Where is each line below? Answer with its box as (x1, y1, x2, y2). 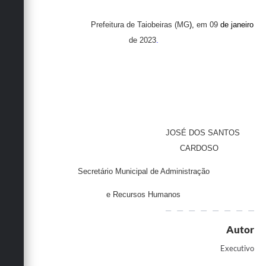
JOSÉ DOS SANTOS (166, 128, 240, 138)
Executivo (220, 243, 254, 254)
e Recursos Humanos (106, 190, 180, 199)
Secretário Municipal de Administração (77, 167, 210, 176)
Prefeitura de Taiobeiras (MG (90, 20, 189, 30)
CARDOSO (180, 144, 219, 153)
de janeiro (217, 20, 254, 30)
